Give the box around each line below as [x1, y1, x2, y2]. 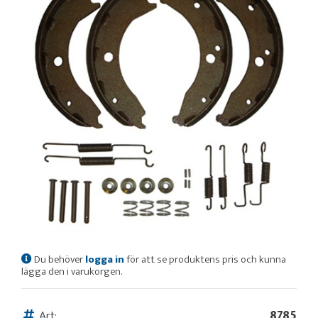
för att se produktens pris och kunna [124, 250, 286, 268]
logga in [85, 250, 124, 268]
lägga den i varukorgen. [21, 262, 122, 280]
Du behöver [34, 250, 85, 268]
